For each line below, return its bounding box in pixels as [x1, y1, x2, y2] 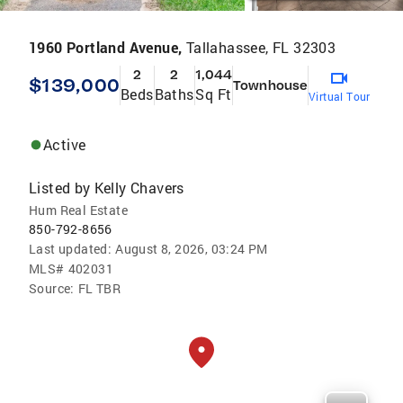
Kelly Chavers [94, 178, 184, 197]
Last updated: [29, 240, 112, 257]
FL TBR [77, 280, 121, 297]
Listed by [29, 178, 91, 197]
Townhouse [233, 77, 309, 94]
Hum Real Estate [29, 201, 128, 219]
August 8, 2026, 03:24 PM [115, 240, 268, 257]
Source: [29, 280, 75, 297]
